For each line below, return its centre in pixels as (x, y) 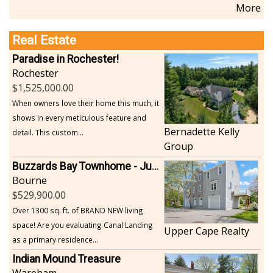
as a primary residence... (55, 239)
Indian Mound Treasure (66, 259)
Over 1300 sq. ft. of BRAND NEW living (78, 210)
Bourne (30, 180)
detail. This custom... (48, 132)
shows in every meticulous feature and (79, 117)
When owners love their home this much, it (86, 103)
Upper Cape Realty (206, 231)
